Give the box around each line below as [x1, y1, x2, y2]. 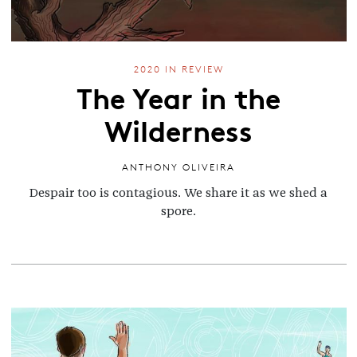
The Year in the [76, 75, 280, 117]
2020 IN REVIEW [133, 63, 224, 76]
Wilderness [104, 108, 253, 150]
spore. [161, 205, 196, 218]
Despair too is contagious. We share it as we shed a [29, 186, 328, 200]
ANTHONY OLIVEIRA [122, 160, 235, 173]
